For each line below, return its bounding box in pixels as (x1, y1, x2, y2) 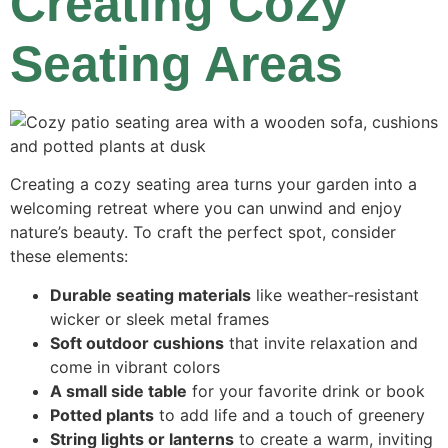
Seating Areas (10, 35, 343, 92)
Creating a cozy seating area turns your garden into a (10, 174, 417, 195)
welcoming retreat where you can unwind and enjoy (10, 198, 402, 219)
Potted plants (50, 404, 154, 425)
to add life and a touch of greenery (154, 404, 425, 425)
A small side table (50, 380, 187, 401)
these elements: (10, 246, 128, 267)
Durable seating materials (50, 284, 251, 305)
